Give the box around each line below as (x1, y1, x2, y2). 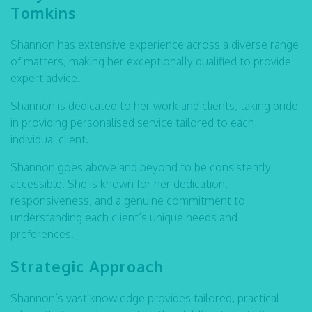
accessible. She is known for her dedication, (10, 177, 228, 191)
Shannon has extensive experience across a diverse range (10, 38, 299, 52)
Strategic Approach (10, 256, 164, 276)
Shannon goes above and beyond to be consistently (10, 160, 271, 174)
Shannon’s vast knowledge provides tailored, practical (10, 291, 279, 305)
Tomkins (10, 3, 77, 22)
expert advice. (10, 71, 80, 85)
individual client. (10, 132, 88, 146)
